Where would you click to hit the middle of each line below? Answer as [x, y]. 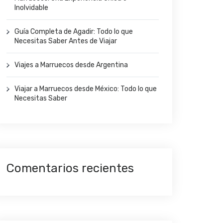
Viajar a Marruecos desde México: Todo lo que [86, 89]
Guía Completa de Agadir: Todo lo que [74, 31]
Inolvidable [31, 7]
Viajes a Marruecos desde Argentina [71, 65]
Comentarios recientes [70, 168]
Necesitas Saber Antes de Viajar [66, 41]
